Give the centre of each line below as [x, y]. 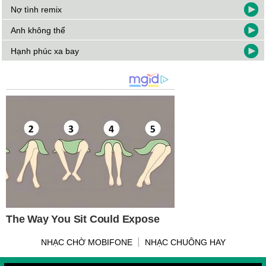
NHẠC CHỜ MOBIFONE [86, 243]
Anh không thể [38, 31]
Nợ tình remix [37, 10]
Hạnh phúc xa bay [45, 51]
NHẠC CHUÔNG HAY [185, 243]
